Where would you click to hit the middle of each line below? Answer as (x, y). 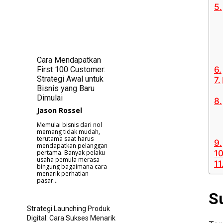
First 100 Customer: (71, 70)
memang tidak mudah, (68, 132)
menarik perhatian (63, 174)
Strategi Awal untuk (70, 79)
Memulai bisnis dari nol (69, 125)
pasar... (47, 181)
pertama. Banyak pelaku (71, 153)
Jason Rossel (59, 111)
